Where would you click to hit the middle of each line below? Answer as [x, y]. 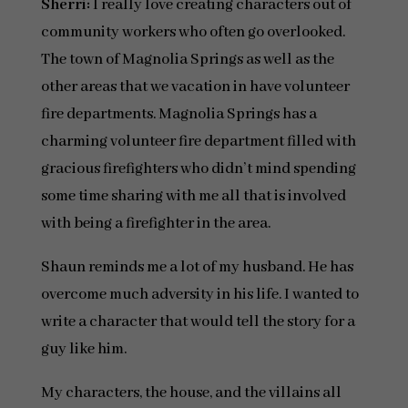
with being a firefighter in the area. [157, 224]
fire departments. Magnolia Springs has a [178, 114]
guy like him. [83, 349]
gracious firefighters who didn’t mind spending [198, 169]
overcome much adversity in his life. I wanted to [199, 295]
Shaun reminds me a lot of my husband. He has [197, 267]
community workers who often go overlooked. [193, 32]
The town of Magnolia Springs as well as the [187, 60]
